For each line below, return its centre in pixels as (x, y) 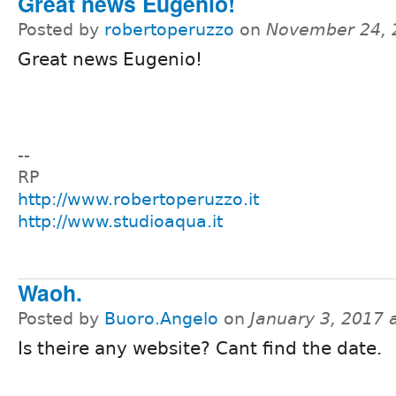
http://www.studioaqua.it (120, 222)
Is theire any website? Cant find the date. (200, 348)
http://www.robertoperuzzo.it (138, 200)
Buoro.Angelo (161, 319)
